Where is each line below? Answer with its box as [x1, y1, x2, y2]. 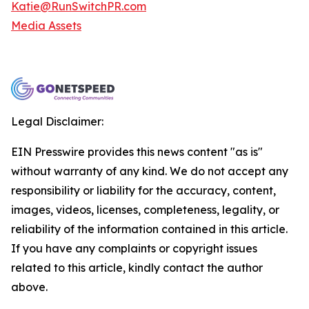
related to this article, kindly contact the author [11, 261, 263, 275]
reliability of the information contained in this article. [11, 222, 288, 236]
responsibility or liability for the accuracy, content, [11, 183, 276, 197]
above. [11, 280, 48, 294]
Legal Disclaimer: [11, 114, 103, 128]
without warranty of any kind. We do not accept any [11, 164, 288, 178]
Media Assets [11, 19, 81, 32]
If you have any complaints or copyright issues [11, 241, 257, 255]
